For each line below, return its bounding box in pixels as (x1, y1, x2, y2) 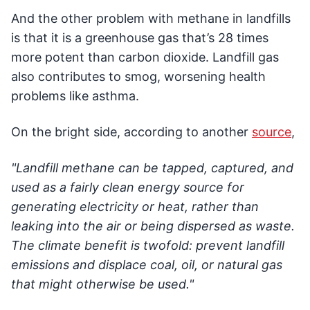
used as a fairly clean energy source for (11, 180, 244, 195)
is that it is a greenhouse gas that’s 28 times (11, 30, 268, 46)
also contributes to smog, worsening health (11, 69, 266, 84)
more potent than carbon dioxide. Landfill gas (11, 50, 279, 65)
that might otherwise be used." (11, 277, 194, 292)
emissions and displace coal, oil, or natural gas (11, 257, 282, 273)
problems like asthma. (11, 89, 139, 104)
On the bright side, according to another (11, 125, 252, 140)
